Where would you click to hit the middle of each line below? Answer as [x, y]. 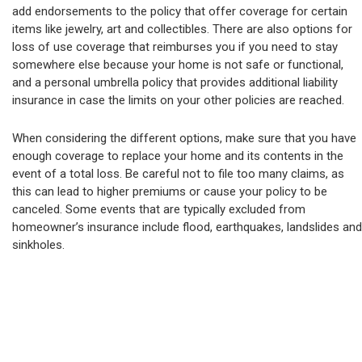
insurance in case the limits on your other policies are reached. [178, 100]
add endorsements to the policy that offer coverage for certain [180, 11]
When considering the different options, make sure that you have [184, 138]
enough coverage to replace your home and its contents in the [178, 156]
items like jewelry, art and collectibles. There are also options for [182, 29]
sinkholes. [38, 245]
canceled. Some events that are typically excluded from [159, 209]
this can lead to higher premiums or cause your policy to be [170, 192]
